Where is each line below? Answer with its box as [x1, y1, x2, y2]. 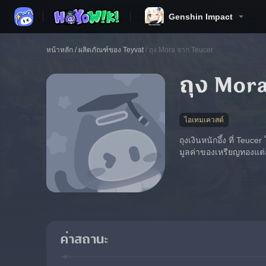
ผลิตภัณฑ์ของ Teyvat [78, 46, 144, 54]
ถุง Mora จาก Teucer [149, 46, 213, 54]
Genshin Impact [169, 12, 233, 21]
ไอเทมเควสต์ [184, 116, 224, 124]
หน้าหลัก [46, 46, 73, 54]
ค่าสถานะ [61, 233, 109, 246]
